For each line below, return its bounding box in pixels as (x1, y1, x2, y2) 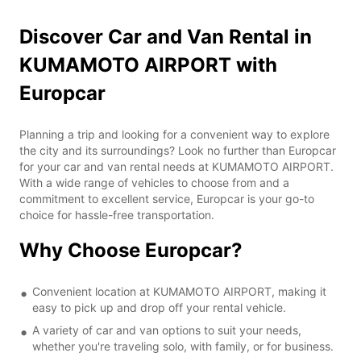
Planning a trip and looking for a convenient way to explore (19, 127, 330, 141)
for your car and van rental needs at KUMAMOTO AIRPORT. (19, 159, 334, 173)
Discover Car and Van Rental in (19, 24, 312, 48)
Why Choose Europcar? (19, 238, 243, 262)
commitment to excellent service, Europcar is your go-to (19, 191, 314, 205)
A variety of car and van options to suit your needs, (32, 322, 301, 337)
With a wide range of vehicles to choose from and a (19, 175, 289, 189)
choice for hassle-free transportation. (19, 207, 214, 222)
